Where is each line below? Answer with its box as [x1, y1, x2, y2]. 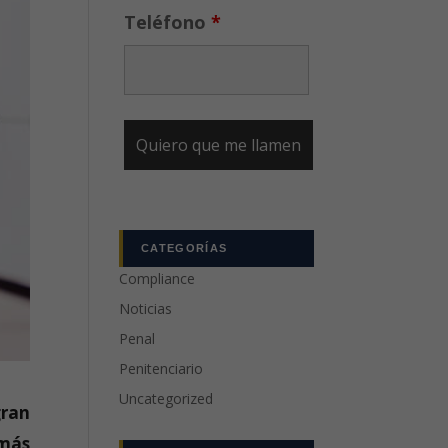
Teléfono [124, 10, 212, 34]
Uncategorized [119, 389, 214, 408]
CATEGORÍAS [141, 242, 228, 254]
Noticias [119, 299, 173, 318]
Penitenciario [119, 359, 204, 378]
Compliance [119, 269, 196, 288]
